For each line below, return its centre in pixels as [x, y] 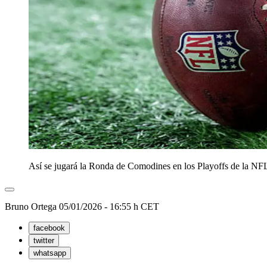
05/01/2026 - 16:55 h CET [109, 207]
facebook [49, 228]
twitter [44, 241]
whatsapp [50, 253]
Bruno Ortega [32, 207]
